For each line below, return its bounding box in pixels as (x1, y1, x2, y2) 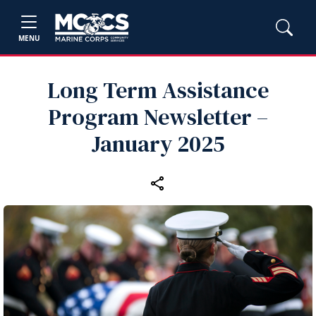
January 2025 (91, 128, 225, 159)
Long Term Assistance (47, 75, 269, 106)
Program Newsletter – (48, 102, 268, 133)
